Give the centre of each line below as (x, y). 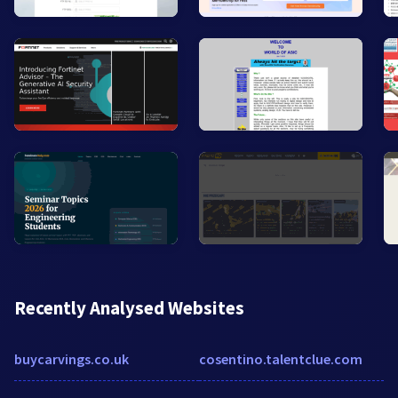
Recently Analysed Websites (129, 307)
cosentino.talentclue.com (281, 358)
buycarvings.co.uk (72, 358)
